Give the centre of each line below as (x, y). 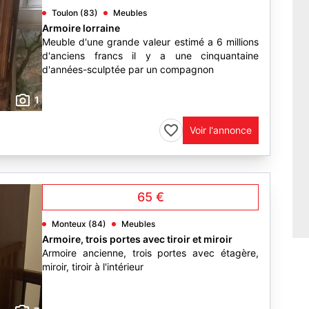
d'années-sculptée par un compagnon (128, 69)
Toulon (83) (75, 13)
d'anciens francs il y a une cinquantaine (150, 56)
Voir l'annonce (221, 130)
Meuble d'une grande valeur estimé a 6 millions (150, 42)
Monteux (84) (79, 224)
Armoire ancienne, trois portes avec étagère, (150, 253)
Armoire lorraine (81, 28)
